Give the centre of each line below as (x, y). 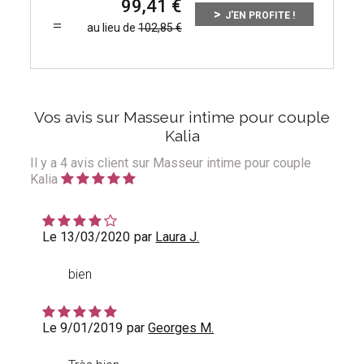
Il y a (45, 163)
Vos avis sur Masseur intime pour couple (182, 117)
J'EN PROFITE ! (260, 16)
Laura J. (178, 237)
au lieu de (113, 28)
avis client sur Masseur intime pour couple (190, 163)
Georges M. (181, 328)
